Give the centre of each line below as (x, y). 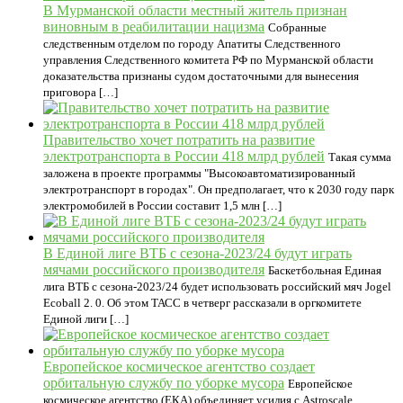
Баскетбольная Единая (325, 270)
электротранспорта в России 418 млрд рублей (184, 156)
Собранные (297, 27)
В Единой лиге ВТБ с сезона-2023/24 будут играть (197, 253)
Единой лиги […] (86, 319)
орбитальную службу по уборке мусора (164, 383)
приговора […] (81, 92)
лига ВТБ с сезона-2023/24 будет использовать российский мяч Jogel (217, 287)
